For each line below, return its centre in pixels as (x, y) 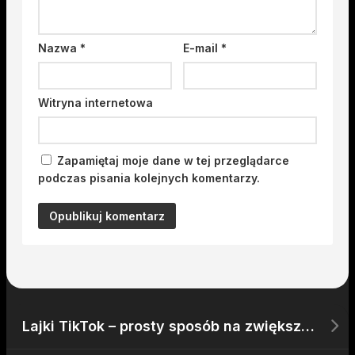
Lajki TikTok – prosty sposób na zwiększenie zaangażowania (308, 326)
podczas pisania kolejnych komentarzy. (149, 177)
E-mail (202, 48)
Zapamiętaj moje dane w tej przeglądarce (173, 160)
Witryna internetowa (95, 102)
